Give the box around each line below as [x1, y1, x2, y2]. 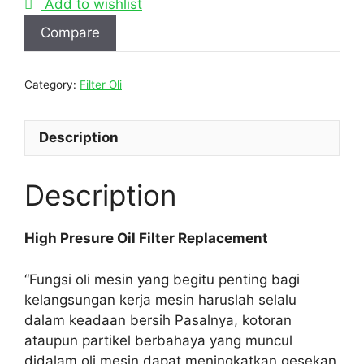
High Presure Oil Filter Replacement [24, 230, 268, 246]
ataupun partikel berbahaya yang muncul [24, 331, 292, 349]
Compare [41, 24, 100, 41]
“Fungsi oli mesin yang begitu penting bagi [24, 271, 300, 288]
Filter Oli [80, 77, 122, 91]
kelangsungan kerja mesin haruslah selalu [24, 291, 297, 308]
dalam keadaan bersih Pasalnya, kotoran [24, 311, 292, 328]
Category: [24, 77, 80, 91]
